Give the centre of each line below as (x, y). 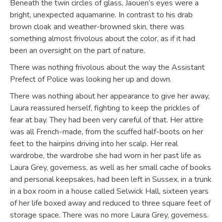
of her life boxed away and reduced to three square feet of (110, 203)
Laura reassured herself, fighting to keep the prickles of (105, 108)
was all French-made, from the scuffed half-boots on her (107, 132)
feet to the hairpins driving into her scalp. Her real (94, 144)
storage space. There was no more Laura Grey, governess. (109, 215)
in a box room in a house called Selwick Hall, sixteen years (109, 191)
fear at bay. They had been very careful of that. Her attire (107, 120)
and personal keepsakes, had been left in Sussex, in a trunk (111, 179)
